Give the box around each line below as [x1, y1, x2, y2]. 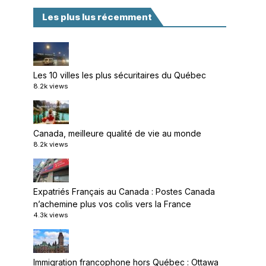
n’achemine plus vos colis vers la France [33, 199, 191, 209]
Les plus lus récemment [42, 11, 152, 23]
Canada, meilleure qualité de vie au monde [33, 128, 201, 138]
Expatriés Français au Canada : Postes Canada [33, 186, 215, 197]
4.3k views [33, 211, 68, 219]
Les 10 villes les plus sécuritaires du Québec [33, 70, 206, 80]
